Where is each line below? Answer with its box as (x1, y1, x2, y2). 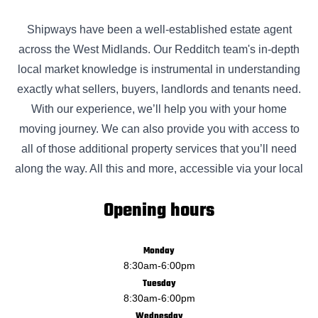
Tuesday (142, 278, 176, 289)
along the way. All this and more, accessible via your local (15, 162, 303, 175)
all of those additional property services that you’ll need (21, 142, 297, 155)
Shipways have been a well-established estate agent (26, 23, 292, 35)
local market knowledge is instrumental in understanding (18, 62, 300, 75)
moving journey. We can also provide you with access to (18, 122, 300, 135)
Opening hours (104, 200, 214, 221)
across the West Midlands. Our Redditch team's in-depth (18, 43, 300, 55)
